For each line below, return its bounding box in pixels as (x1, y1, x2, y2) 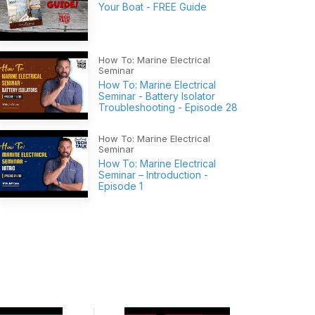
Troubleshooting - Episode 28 (98, 101, 238, 113)
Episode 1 (98, 179, 143, 192)
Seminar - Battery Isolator (98, 89, 215, 102)
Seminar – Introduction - (98, 168, 208, 181)
